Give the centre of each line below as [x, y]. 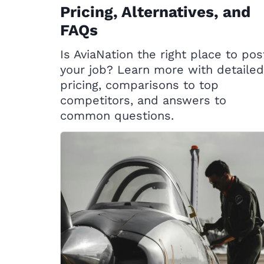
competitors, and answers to [143, 100]
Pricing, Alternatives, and [155, 12]
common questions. [117, 115]
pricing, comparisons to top [139, 85]
